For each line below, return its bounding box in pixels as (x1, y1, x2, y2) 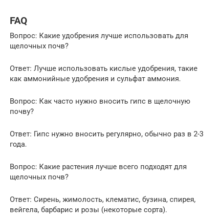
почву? (10, 107, 34, 116)
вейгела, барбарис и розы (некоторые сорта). (10, 205, 167, 215)
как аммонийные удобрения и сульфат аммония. (10, 74, 181, 84)
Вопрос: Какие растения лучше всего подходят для (10, 162, 187, 172)
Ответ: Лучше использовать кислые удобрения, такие (10, 64, 197, 73)
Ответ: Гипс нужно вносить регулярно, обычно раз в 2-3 (10, 130, 203, 139)
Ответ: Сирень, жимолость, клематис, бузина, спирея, (10, 195, 196, 204)
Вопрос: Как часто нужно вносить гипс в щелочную (10, 97, 190, 106)
